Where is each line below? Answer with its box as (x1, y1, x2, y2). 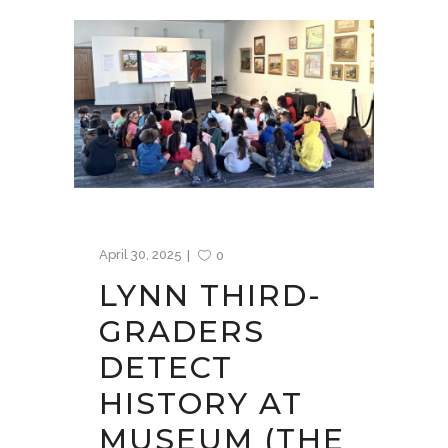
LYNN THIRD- (99, 276, 322, 314)
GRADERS (99, 312, 265, 350)
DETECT (99, 348, 233, 386)
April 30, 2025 (99, 246, 182, 262)
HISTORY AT (99, 384, 303, 422)
